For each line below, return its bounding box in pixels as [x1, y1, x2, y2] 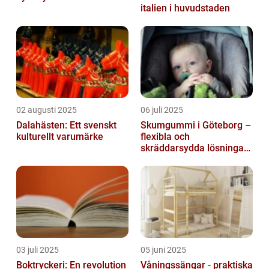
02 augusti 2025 [16, 104, 77, 115]
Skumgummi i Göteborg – [141, 119, 251, 131]
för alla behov [141, 153, 200, 165]
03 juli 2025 [16, 244, 59, 255]
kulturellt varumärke [16, 130, 103, 142]
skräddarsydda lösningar [141, 142, 247, 154]
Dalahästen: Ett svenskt [16, 119, 116, 131]
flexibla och [141, 130, 190, 142]
